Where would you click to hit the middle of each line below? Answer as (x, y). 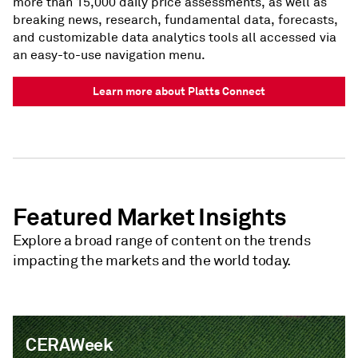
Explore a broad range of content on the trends (162, 241)
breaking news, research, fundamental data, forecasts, (175, 20)
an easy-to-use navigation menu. (109, 55)
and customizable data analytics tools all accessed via (175, 38)
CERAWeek (70, 344)
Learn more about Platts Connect (179, 91)
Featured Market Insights (150, 217)
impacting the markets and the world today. (152, 261)
